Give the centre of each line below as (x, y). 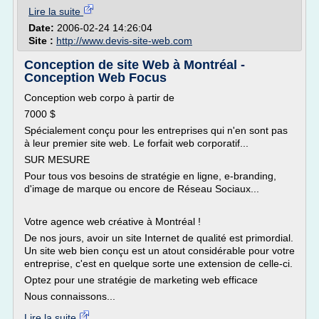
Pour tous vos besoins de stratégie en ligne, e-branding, (150, 176)
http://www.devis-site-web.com (124, 41)
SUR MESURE (57, 159)
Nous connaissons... (70, 296)
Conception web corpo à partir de (99, 98)
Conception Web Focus (95, 78)
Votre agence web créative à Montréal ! (113, 221)
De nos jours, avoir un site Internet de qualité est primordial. (159, 238)
